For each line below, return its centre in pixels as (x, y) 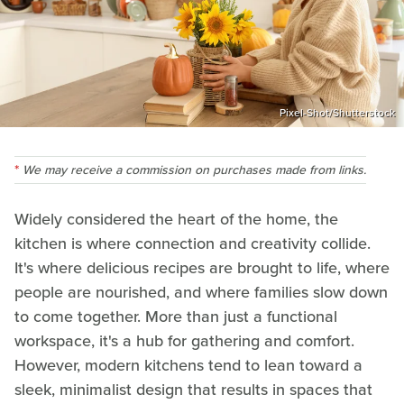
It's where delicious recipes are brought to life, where (202, 267)
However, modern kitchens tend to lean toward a (188, 365)
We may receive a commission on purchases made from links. (194, 170)
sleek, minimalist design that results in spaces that (193, 389)
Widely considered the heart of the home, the (176, 219)
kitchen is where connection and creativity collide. (193, 243)
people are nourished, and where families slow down (201, 292)
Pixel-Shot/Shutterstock (337, 112)
